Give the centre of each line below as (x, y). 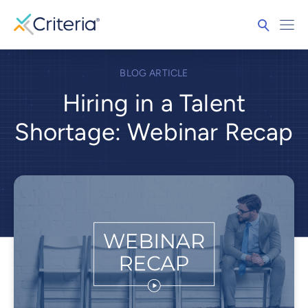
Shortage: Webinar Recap (154, 132)
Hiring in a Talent (154, 103)
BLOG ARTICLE (154, 74)
